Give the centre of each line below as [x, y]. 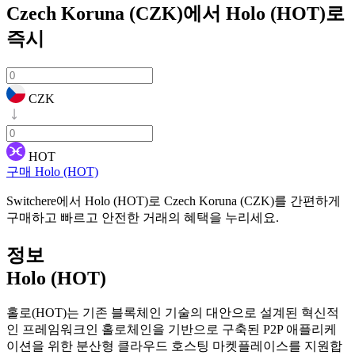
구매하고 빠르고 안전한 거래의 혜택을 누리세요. [143, 217]
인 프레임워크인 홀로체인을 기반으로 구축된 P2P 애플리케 [172, 329]
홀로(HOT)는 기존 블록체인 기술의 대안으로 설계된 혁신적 [173, 312]
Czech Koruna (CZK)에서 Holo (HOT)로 [176, 13]
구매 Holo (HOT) [52, 171]
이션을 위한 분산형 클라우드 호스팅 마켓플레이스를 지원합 [174, 345]
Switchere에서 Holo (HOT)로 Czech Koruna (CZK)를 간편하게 [174, 200]
